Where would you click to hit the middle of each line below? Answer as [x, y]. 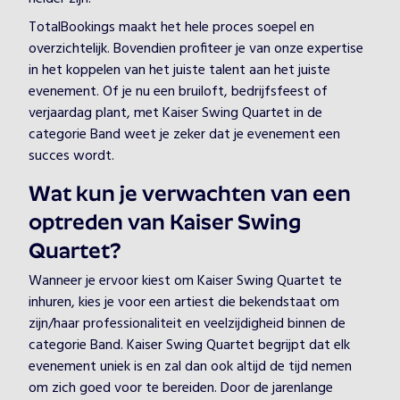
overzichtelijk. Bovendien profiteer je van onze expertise [196, 49]
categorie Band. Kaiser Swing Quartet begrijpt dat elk [189, 346]
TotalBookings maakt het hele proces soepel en [171, 28]
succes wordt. [71, 156]
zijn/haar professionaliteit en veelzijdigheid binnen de [187, 324]
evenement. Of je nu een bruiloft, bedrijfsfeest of [178, 92]
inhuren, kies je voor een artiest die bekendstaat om [184, 303]
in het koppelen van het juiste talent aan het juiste [179, 71]
